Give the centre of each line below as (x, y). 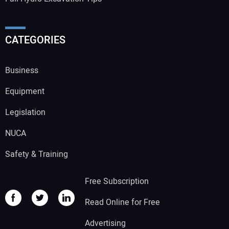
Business (22, 70)
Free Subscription (117, 182)
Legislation (25, 112)
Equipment (25, 91)
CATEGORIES (35, 40)
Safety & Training (37, 154)
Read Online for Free (122, 203)
